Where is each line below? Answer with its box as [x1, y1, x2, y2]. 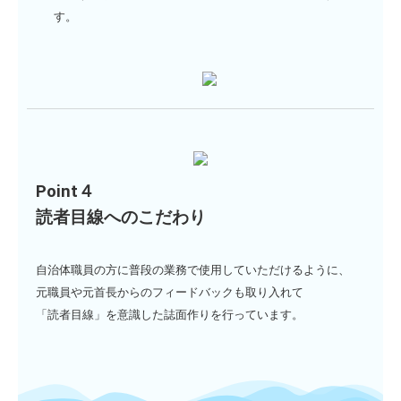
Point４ [36, 181, 95, 201]
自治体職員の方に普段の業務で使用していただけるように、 [36, 262, 350, 277]
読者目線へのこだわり [36, 207, 206, 227]
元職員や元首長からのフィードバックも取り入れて [36, 285, 303, 299]
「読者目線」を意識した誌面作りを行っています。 [36, 307, 303, 321]
